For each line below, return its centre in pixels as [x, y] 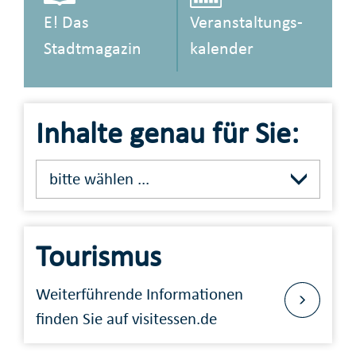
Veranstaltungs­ [246, 22]
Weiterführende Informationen [139, 294]
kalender [222, 48]
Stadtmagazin [93, 48]
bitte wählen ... [99, 178]
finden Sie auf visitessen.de [126, 319]
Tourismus [99, 255]
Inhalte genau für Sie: [167, 133]
